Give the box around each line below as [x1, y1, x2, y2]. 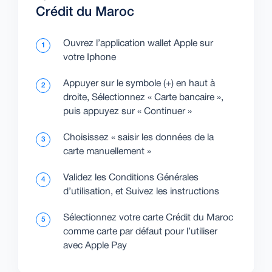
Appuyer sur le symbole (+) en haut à [63, 80, 215, 89]
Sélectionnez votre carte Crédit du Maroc [63, 214, 233, 223]
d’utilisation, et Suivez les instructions [63, 188, 219, 197]
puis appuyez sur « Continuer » [63, 107, 192, 117]
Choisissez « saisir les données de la [63, 134, 214, 143]
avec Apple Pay [63, 242, 127, 251]
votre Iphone [63, 53, 116, 63]
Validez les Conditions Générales [63, 174, 199, 183]
